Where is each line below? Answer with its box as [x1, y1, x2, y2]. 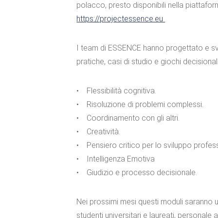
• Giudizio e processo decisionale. [76, 168, 198, 177]
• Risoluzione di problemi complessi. [76, 100, 204, 109]
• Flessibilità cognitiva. [76, 86, 157, 95]
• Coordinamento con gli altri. [76, 113, 180, 123]
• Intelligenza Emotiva [76, 154, 155, 163]
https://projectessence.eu [76, 14, 165, 23]
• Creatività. [76, 127, 121, 136]
